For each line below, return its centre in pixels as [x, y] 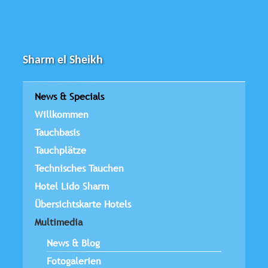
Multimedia [59, 222]
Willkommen [62, 114]
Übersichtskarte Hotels [83, 204]
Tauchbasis [57, 132]
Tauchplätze [60, 150]
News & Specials [69, 96]
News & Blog [73, 243]
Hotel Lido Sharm [72, 186]
